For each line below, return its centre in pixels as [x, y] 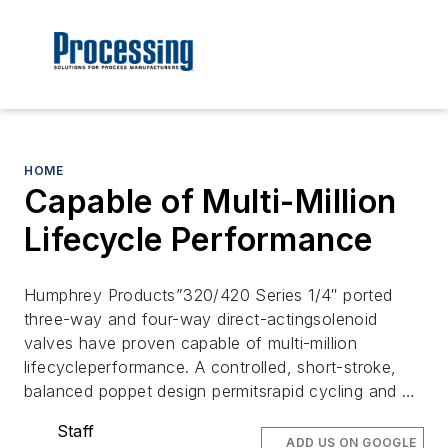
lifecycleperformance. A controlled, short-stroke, [210, 367]
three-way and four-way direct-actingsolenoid [201, 319]
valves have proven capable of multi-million [191, 343]
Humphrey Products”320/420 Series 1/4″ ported [208, 295]
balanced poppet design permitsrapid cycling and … [220, 391]
